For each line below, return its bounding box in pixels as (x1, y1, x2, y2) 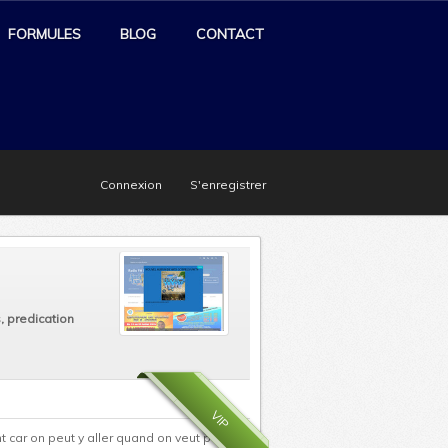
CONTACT (196, 25, 264, 43)
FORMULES (8, 25, 81, 43)
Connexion (100, 177, 162, 192)
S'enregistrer (190, 177, 266, 192)
